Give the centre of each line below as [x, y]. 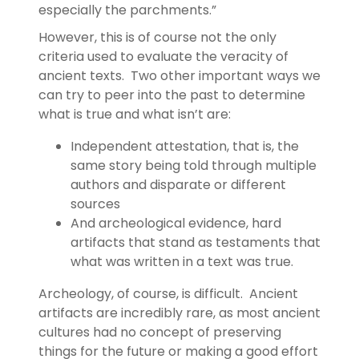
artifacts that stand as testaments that [196, 242]
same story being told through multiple [194, 165]
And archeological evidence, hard [176, 223]
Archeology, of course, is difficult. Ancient [168, 293]
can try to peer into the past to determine [172, 95]
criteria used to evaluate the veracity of [163, 56]
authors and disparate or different [178, 184]
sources [95, 204]
